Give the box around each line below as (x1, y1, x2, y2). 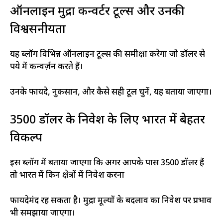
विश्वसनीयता (10, 22, 66, 38)
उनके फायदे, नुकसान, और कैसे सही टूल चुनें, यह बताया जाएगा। (10, 87, 212, 98)
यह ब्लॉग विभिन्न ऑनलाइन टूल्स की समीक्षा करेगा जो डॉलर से (10, 49, 205, 61)
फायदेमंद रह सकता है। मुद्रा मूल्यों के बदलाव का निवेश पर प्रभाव (10, 195, 212, 207)
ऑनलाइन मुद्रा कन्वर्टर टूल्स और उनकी (10, 4, 184, 20)
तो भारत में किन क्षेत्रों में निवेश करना (10, 170, 124, 182)
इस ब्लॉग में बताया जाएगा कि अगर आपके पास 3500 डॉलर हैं (10, 158, 204, 169)
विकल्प (10, 130, 42, 147)
